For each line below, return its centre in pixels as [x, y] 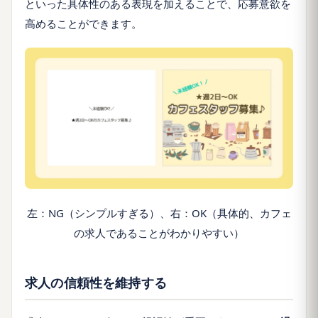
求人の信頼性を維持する [96, 282]
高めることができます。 [83, 24]
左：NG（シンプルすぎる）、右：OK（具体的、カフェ [159, 213]
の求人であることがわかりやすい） [159, 232]
